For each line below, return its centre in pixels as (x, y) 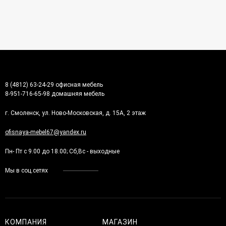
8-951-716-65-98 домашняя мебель (55, 94)
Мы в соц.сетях (26, 170)
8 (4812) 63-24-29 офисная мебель (55, 84)
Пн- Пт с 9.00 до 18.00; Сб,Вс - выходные (62, 151)
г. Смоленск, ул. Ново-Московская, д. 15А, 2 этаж (75, 113)
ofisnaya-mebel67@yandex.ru (46, 132)
